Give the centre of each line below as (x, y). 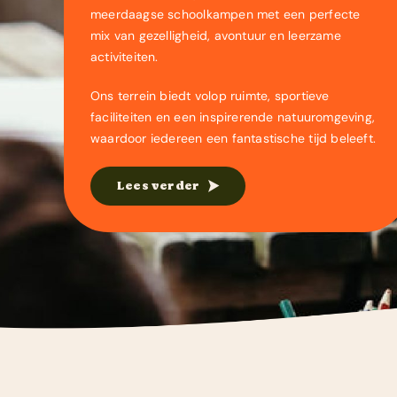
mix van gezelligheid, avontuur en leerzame (215, 35)
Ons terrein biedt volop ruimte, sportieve (210, 96)
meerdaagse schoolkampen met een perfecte (225, 14)
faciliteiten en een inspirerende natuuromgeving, (233, 117)
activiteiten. (124, 57)
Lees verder (158, 186)
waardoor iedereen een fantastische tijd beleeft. (233, 138)
